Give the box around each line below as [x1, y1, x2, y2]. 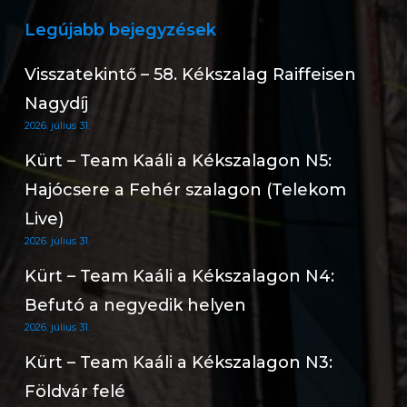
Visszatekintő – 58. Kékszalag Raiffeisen [24, 65, 356, 84]
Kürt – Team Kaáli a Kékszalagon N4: [24, 266, 334, 286]
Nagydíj [24, 94, 88, 114]
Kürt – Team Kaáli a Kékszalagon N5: [24, 151, 332, 171]
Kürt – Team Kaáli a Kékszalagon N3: [24, 352, 333, 372]
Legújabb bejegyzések [24, 20, 216, 40]
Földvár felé [24, 382, 125, 402]
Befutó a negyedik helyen [24, 295, 246, 315]
